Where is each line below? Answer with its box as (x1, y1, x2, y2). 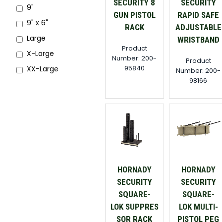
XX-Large (27, 64, 58, 74)
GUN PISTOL (113, 9, 156, 20)
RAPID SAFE (177, 9, 220, 20)
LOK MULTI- (178, 202, 218, 212)
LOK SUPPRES (110, 202, 159, 212)
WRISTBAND (177, 34, 220, 45)
